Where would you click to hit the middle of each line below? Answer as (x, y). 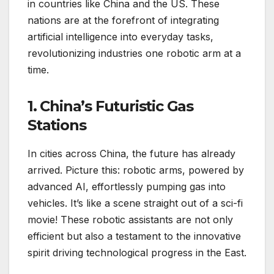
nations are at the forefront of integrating (123, 20)
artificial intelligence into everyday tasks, (120, 36)
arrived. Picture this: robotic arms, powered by (136, 170)
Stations (57, 125)
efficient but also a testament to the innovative (134, 236)
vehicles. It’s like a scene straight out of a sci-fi (135, 203)
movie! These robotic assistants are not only (130, 219)
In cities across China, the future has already (131, 153)
